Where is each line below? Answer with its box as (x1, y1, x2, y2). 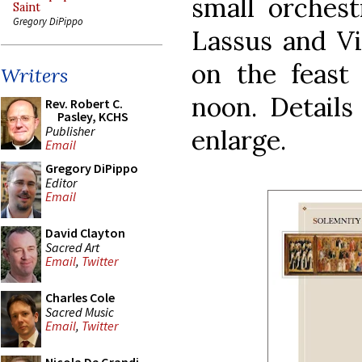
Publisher (45, 122, 95, 139)
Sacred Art (45, 238, 99, 255)
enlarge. (192, 123, 286, 157)
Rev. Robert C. (45, 95, 123, 112)
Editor (45, 174, 77, 191)
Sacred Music (45, 303, 114, 320)
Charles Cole (45, 289, 115, 305)
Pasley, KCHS (57, 108, 128, 124)
